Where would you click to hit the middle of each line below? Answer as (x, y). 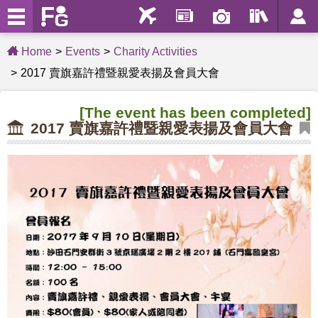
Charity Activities (155, 51)
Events (83, 51)
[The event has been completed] (195, 113)
